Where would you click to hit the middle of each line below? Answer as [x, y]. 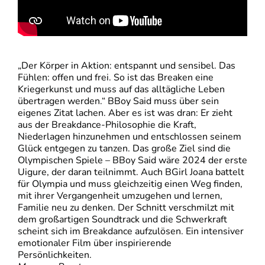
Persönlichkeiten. [55, 255]
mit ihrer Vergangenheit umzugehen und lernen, [120, 196]
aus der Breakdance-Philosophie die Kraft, [107, 125]
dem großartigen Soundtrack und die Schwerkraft [122, 220]
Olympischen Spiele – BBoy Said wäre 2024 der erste [132, 161]
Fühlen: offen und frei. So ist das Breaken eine [116, 78]
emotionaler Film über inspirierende [95, 243]
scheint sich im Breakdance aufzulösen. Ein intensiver [131, 232]
